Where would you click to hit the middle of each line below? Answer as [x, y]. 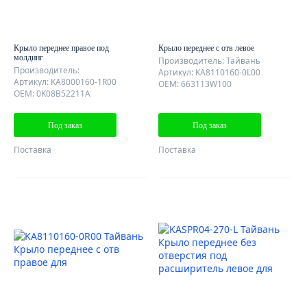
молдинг [28, 58]
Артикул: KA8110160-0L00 [209, 72]
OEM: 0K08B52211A [52, 94]
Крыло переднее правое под [61, 48]
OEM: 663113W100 [195, 84]
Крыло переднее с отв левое [206, 48]
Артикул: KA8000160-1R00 [65, 82]
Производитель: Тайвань [209, 61]
